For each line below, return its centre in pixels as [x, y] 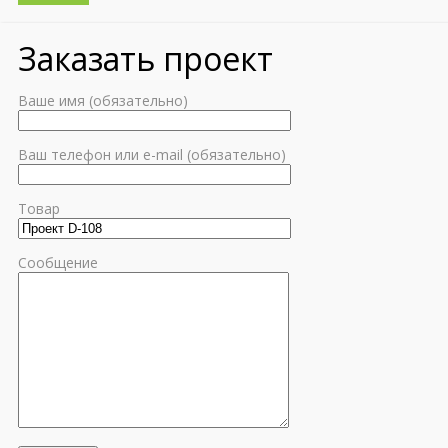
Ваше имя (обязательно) [103, 100]
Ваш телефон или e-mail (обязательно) [152, 154]
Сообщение [58, 262]
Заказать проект [145, 58]
